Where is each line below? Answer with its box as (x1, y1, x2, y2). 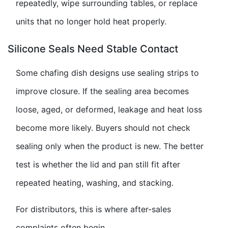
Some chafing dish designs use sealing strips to (16, 68, 199, 78)
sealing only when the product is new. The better (16, 141, 204, 152)
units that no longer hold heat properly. (16, 16, 166, 27)
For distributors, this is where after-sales (16, 204, 171, 215)
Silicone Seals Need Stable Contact (8, 43, 178, 55)
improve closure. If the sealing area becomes (16, 86, 189, 97)
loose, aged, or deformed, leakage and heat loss (16, 104, 202, 115)
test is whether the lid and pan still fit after (16, 159, 180, 170)
